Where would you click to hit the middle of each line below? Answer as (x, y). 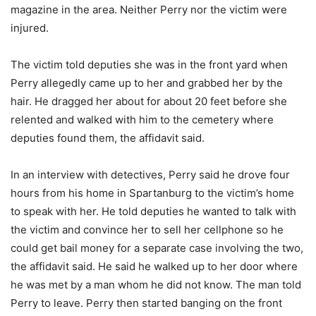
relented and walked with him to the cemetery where (142, 119)
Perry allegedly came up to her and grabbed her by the (147, 83)
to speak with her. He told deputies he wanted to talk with (153, 211)
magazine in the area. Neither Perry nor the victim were (149, 9)
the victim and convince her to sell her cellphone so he (147, 229)
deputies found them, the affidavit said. (108, 138)
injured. (30, 28)
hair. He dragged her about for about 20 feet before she (149, 101)
